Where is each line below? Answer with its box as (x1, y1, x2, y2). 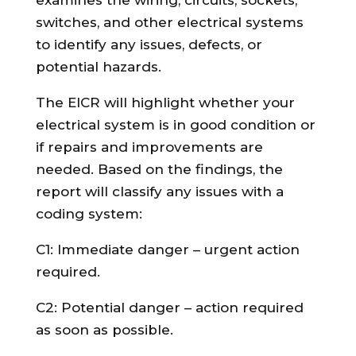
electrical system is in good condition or (35, 116, 315, 133)
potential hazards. (35, 58, 161, 75)
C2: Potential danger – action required (35, 299, 304, 315)
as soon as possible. (35, 321, 173, 338)
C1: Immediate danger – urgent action (35, 241, 300, 257)
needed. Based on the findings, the (35, 161, 283, 177)
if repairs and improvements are (35, 138, 263, 155)
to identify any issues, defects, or (35, 36, 262, 52)
